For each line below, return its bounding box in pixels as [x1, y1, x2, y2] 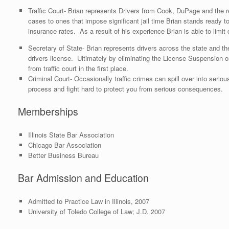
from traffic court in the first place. [28, 63, 128, 73]
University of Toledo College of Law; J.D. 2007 [28, 206, 165, 216]
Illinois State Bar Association [28, 129, 114, 140]
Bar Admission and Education [18, 171, 149, 186]
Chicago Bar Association [28, 140, 101, 150]
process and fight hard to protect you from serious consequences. [28, 83, 223, 94]
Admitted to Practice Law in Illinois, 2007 [28, 196, 149, 206]
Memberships [18, 104, 78, 119]
